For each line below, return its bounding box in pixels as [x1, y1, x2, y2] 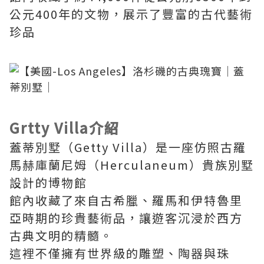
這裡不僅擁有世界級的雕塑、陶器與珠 [9, 245, 230, 262]
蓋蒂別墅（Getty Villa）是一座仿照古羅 [9, 138, 246, 156]
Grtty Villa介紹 [9, 117, 124, 138]
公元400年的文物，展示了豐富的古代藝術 [9, 5, 253, 22]
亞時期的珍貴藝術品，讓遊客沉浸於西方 [9, 209, 243, 226]
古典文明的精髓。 [9, 227, 113, 244]
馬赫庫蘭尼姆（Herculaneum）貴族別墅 [9, 156, 254, 173]
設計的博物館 [9, 174, 87, 191]
